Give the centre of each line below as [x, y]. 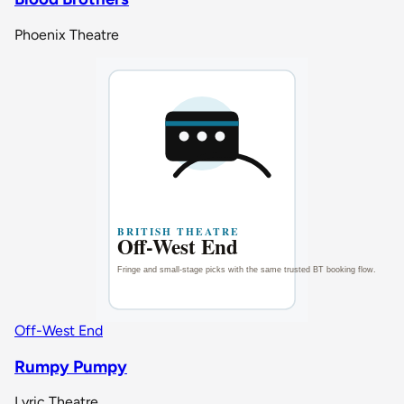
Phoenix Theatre [67, 35]
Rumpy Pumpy [71, 366]
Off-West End [59, 331]
